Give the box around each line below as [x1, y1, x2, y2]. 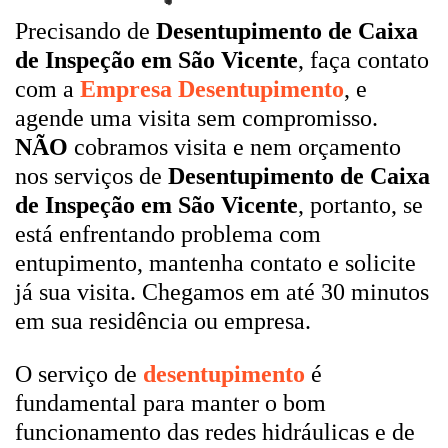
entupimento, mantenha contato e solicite [15, 250, 416, 276]
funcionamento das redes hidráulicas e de [15, 419, 415, 445]
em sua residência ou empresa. [15, 308, 311, 334]
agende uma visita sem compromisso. [15, 105, 378, 131]
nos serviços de [15, 163, 168, 189]
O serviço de [15, 361, 143, 387]
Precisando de [15, 18, 156, 44]
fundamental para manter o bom [15, 390, 326, 416]
